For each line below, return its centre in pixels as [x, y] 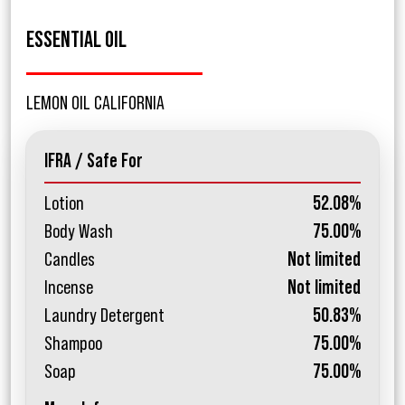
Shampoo [73, 344]
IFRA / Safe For [94, 161]
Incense [69, 288]
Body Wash [79, 232]
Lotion [64, 204]
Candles [70, 260]
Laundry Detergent [104, 316]
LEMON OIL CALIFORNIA [95, 104]
